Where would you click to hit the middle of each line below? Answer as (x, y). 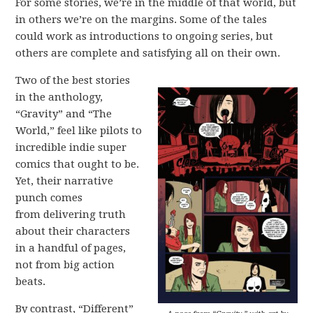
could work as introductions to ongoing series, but (145, 36)
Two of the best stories (73, 80)
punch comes (49, 198)
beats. (31, 282)
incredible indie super (71, 147)
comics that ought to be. (78, 164)
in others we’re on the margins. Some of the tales (141, 20)
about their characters (73, 231)
